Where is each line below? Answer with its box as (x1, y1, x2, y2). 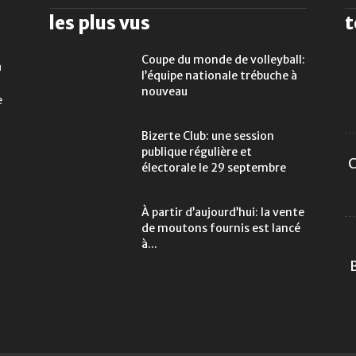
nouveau (141, 84, 188, 99)
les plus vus (49, 12, 150, 35)
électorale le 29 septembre (141, 161, 286, 176)
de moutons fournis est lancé (141, 221, 300, 236)
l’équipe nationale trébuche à (141, 68, 297, 83)
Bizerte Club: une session (141, 129, 274, 144)
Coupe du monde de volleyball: (141, 52, 305, 68)
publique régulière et (141, 145, 252, 160)
